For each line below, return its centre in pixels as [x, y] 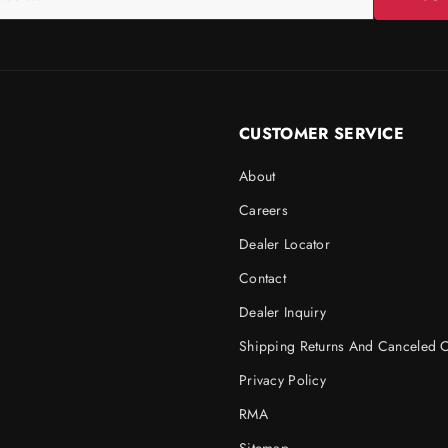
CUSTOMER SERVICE [322, 133]
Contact [262, 277]
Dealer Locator [284, 243]
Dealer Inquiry [282, 311]
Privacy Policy [282, 379]
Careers [263, 209]
